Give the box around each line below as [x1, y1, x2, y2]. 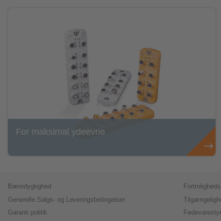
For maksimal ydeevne [16, 127, 105, 137]
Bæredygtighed [8, 183, 51, 190]
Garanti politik [8, 209, 47, 217]
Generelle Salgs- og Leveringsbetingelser [8, 196, 125, 203]
